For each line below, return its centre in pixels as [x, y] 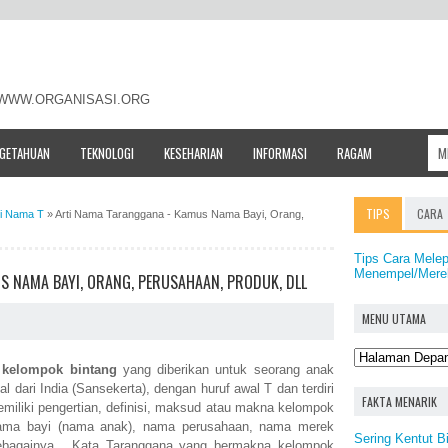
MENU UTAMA [394, 318]
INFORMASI [280, 152]
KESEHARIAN [193, 152]
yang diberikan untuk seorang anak [228, 370]
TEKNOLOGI [107, 152]
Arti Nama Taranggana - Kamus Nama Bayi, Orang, [179, 213]
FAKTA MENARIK [399, 401]
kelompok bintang [62, 370]
